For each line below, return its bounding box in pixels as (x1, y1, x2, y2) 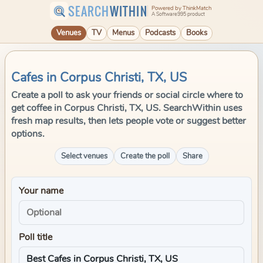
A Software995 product (151, 10, 205, 18)
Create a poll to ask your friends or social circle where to (11, 89, 243, 102)
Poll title (19, 231, 52, 244)
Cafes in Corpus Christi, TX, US (11, 69, 187, 86)
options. (11, 127, 45, 140)
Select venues (60, 151, 107, 161)
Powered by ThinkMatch (151, 4, 211, 12)
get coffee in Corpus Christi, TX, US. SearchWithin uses (11, 102, 242, 114)
